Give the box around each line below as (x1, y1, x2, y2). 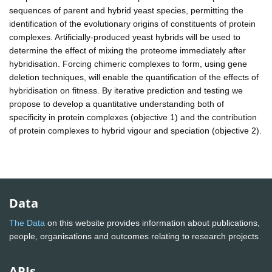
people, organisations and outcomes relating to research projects (9, 231, 261, 242)
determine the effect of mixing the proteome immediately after (9, 45, 246, 55)
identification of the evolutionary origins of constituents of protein (9, 18, 256, 29)
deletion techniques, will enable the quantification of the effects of (9, 72, 259, 82)
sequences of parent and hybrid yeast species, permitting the (9, 5, 243, 15)
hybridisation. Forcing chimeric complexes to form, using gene (9, 58, 247, 69)
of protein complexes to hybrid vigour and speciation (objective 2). (9, 125, 262, 135)
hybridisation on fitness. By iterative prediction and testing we (9, 85, 243, 95)
